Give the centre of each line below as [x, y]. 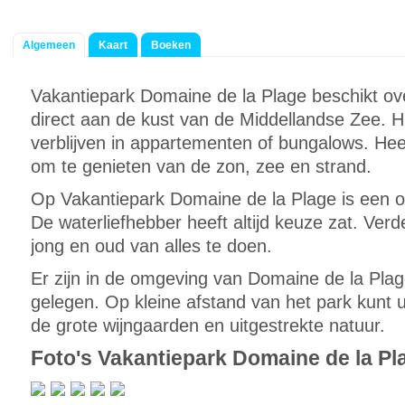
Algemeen [49, 45]
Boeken [171, 45]
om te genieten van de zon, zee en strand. [201, 166]
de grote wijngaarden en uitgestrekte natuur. [208, 325]
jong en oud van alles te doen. [151, 246]
